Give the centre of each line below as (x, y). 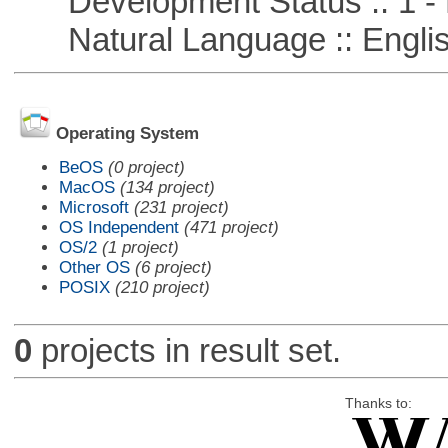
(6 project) (173, 267)
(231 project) (181, 207)
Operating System (127, 134)
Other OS (94, 267)
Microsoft (93, 207)
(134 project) (167, 187)
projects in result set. (186, 351)
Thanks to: (378, 403)
